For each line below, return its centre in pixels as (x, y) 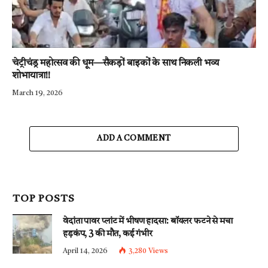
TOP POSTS (44, 199)
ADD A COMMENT (134, 138)
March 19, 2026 (37, 93)
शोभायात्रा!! (31, 76)
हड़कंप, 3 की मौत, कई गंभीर (108, 234)
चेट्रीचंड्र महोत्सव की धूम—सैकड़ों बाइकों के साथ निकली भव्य (115, 63)
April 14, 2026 (85, 251)
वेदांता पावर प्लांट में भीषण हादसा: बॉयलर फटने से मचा (148, 221)
